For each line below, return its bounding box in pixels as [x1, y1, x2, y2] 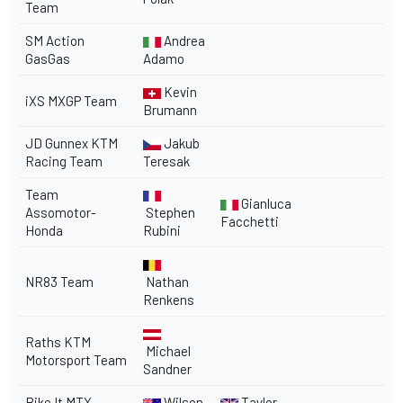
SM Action [25, 31, 85, 49]
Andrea [161, 31, 205, 49]
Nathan [143, 273, 189, 290]
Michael [143, 342, 191, 359]
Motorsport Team [25, 351, 127, 368]
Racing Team [25, 152, 103, 169]
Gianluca [238, 194, 291, 211]
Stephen [143, 203, 195, 220]
